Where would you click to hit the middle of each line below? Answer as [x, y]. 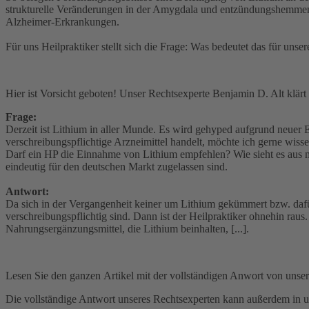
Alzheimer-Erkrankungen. [62, 21]
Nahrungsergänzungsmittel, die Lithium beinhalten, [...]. [127, 228]
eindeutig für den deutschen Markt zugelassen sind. [117, 166]
